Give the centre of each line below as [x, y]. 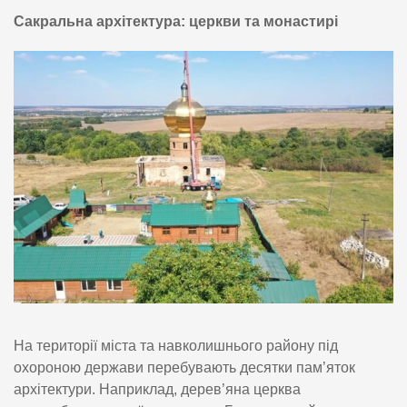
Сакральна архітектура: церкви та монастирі [176, 21]
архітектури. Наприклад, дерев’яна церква [157, 390]
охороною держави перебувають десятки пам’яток [184, 368]
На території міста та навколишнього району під [176, 346]
